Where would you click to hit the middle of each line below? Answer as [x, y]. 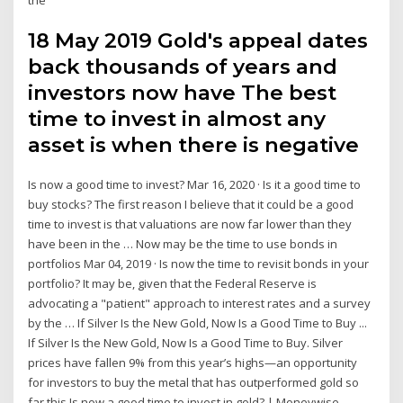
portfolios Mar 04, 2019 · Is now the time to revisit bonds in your [199, 264]
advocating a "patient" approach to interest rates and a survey [200, 304]
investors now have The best [183, 93]
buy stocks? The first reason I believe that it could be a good [191, 205]
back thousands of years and [183, 67]
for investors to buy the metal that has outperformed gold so [194, 383]
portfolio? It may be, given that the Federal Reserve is [173, 284]
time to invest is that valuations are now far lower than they [190, 224]
